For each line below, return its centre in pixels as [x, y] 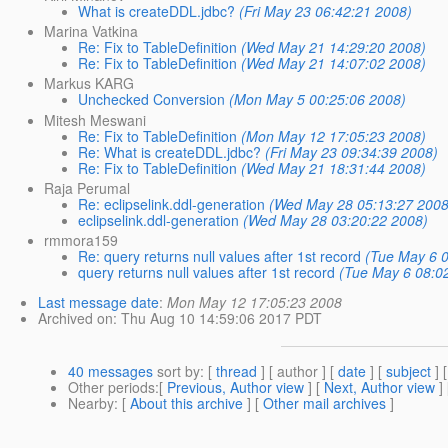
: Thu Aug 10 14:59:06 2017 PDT [217, 318]
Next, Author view [379, 387]
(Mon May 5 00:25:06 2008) [318, 99]
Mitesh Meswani [95, 119]
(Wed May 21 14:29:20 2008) [334, 47]
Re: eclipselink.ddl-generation [172, 203]
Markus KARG [89, 83]
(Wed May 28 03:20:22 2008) [336, 219]
